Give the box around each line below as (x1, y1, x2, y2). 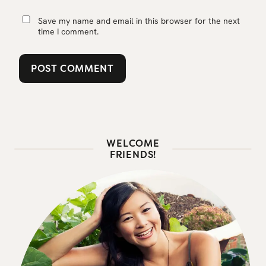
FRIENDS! (109, 148, 157, 161)
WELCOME (106, 137, 160, 150)
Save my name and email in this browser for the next (38, 15, 240, 27)
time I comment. (38, 26, 99, 37)
